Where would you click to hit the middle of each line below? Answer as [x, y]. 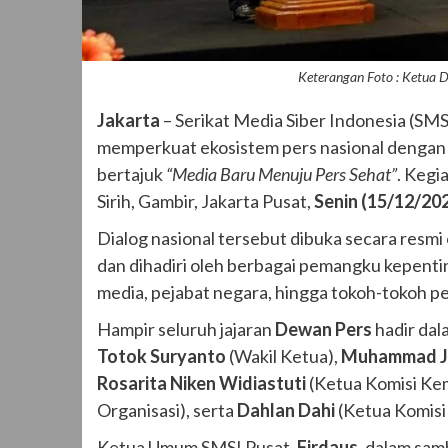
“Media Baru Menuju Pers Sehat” [281, 173]
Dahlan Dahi [286, 409]
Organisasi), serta [167, 409]
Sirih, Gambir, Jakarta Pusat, [205, 200]
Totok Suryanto [161, 355]
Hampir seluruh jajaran [186, 328]
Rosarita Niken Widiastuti [201, 382]
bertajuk [131, 173]
